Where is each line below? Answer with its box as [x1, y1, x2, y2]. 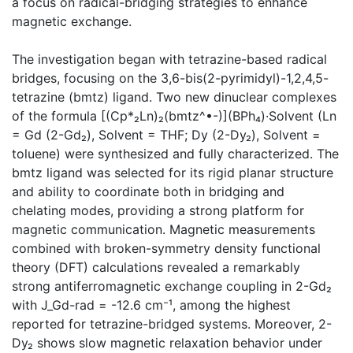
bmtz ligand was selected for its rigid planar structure [12, 164, 333, 180]
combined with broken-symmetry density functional [12, 240, 321, 256]
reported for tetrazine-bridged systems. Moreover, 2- [12, 315, 332, 332]
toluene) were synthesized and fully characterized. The [12, 145, 339, 162]
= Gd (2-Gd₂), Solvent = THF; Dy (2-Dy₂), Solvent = [12, 126, 321, 143]
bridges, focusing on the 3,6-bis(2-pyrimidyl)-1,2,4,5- [12, 69, 329, 86]
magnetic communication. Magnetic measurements [12, 221, 315, 237]
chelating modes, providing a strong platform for [12, 202, 304, 218]
